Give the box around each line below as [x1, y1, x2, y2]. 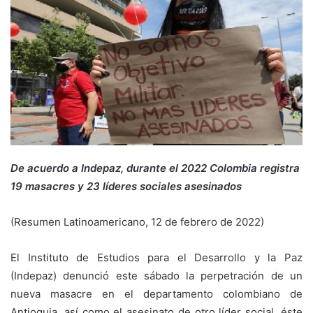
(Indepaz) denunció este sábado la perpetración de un [10, 268, 303, 282]
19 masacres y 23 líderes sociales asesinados [10, 179, 242, 193]
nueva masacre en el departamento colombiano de [10, 286, 303, 300]
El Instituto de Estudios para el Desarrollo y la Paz [10, 250, 303, 264]
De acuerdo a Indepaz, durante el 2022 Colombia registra [10, 161, 300, 175]
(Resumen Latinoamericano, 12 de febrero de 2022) [10, 214, 264, 228]
